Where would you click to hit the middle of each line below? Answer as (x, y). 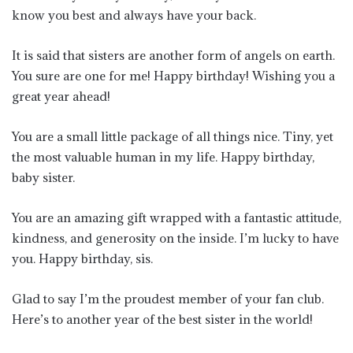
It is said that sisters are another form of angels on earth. (173, 55)
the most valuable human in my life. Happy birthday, (163, 157)
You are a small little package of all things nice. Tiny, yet (173, 136)
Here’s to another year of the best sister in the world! (162, 319)
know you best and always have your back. (134, 15)
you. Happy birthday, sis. (82, 258)
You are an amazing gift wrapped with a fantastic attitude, (176, 217)
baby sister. (43, 177)
